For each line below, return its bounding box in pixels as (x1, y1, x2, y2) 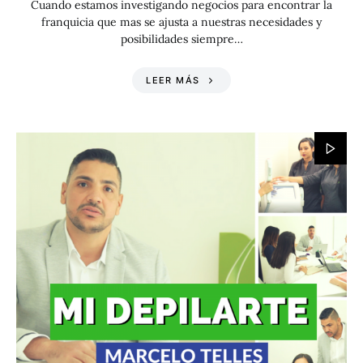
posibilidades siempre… (120, 32, 243, 46)
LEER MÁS (146, 75, 200, 86)
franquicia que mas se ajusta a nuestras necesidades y (41, 15, 322, 29)
